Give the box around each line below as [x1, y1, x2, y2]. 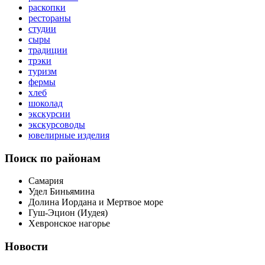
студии [28, 23, 56, 34]
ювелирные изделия [28, 130, 109, 140]
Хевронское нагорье [28, 218, 110, 229]
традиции [28, 44, 67, 55]
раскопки [28, 2, 66, 12]
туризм [28, 66, 57, 76]
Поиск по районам [5, 151, 101, 164]
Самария [28, 176, 63, 186]
